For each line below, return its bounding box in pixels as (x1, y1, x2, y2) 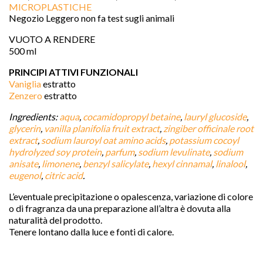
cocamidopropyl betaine (83, 110, 180, 122)
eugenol (9, 169, 41, 181)
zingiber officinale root (163, 122, 254, 134)
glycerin (9, 122, 41, 134)
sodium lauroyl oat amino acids (41, 134, 166, 146)
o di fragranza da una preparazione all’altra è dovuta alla (9, 202, 231, 214)
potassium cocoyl (169, 134, 239, 146)
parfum (105, 146, 134, 157)
